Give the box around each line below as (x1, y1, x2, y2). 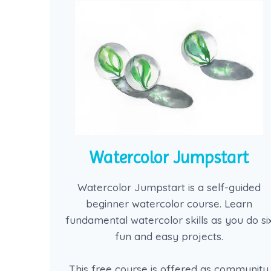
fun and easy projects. (114, 229, 223, 243)
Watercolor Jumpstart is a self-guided (77, 180, 261, 194)
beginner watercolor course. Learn (85, 197, 252, 210)
